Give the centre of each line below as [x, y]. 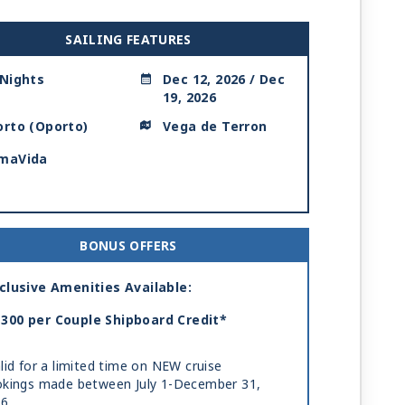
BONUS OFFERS [128, 246]
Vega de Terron [215, 127]
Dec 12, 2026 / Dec [224, 80]
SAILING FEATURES [128, 40]
